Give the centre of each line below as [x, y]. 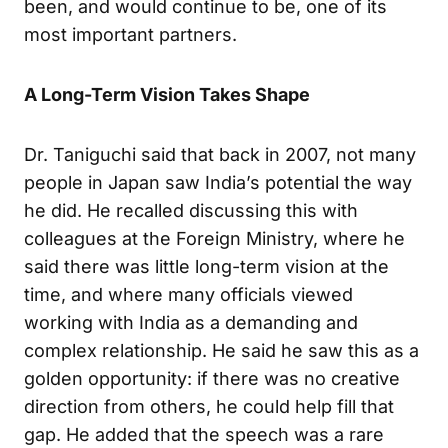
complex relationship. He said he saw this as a [221, 350]
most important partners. [130, 34]
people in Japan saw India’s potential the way [218, 182]
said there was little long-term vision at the [206, 266]
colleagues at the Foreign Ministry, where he [214, 238]
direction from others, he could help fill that [209, 406]
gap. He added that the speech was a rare [204, 434]
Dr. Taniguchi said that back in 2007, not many [220, 154]
